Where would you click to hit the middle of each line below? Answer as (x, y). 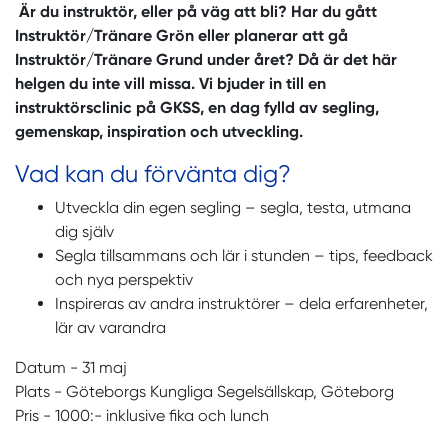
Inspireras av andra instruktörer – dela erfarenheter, (241, 303)
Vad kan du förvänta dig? (153, 174)
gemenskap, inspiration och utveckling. (159, 131)
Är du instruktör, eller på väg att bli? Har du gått (196, 11)
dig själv (84, 231)
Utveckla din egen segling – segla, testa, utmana (233, 207)
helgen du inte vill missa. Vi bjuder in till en (170, 83)
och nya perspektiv (124, 279)
